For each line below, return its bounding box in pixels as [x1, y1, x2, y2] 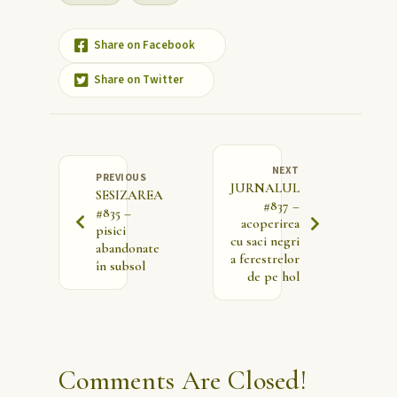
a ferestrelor [230, 250, 300, 267]
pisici [96, 222, 126, 238]
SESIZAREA [96, 186, 163, 203]
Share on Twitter [94, 71, 183, 88]
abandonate [96, 239, 160, 256]
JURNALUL [230, 179, 300, 196]
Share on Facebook [94, 36, 195, 53]
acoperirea [241, 214, 300, 231]
